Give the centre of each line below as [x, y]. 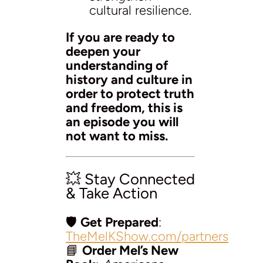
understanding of [117, 65]
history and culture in [129, 79]
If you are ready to [120, 37]
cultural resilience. [140, 10]
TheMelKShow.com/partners [147, 236]
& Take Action [112, 193]
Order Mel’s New [130, 250]
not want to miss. [117, 136]
